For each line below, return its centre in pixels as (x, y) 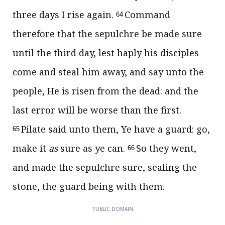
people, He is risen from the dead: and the (105, 91)
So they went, (166, 148)
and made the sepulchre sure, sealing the (105, 167)
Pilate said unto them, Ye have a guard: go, (115, 129)
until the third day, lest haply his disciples (106, 53)
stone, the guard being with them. (89, 186)
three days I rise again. (64, 15)
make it (31, 148)
